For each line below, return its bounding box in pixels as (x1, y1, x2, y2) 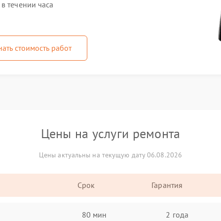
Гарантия (151, 180, 183, 190)
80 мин (81, 209, 107, 220)
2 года (166, 209, 188, 220)
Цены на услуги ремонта (40, 125, 181, 142)
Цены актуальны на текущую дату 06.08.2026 (38, 150, 183, 159)
